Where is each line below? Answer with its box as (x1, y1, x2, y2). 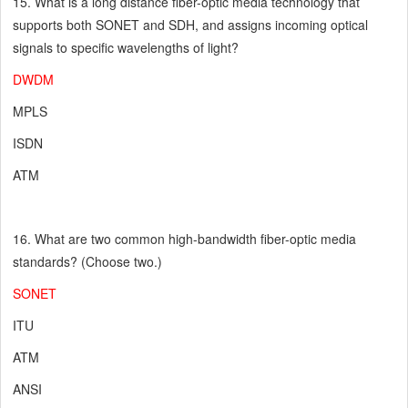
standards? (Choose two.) (13, 252, 163, 271)
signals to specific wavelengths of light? (13, 38, 240, 57)
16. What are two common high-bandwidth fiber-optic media (13, 229, 357, 249)
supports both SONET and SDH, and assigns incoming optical (13, 15, 369, 35)
